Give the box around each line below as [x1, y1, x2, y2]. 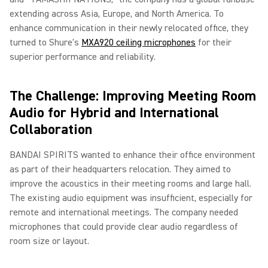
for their [196, 36, 232, 48]
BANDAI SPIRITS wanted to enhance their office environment [10, 149, 255, 161]
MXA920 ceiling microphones [81, 36, 196, 48]
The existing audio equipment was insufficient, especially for [10, 192, 252, 204]
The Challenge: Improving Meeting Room [10, 87, 256, 105]
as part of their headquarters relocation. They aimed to [10, 163, 231, 175]
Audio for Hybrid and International [10, 103, 219, 122]
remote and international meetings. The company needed [10, 206, 238, 218]
